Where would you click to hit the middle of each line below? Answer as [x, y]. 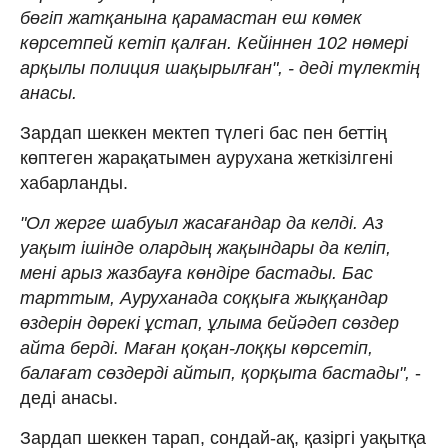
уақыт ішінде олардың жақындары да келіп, [205, 247]
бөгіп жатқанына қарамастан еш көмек [191, 17]
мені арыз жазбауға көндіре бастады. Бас [196, 272]
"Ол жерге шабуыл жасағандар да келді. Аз [201, 222]
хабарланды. [74, 182]
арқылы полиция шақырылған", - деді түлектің [220, 67]
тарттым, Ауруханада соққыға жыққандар [204, 297]
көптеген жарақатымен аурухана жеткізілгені [206, 157]
